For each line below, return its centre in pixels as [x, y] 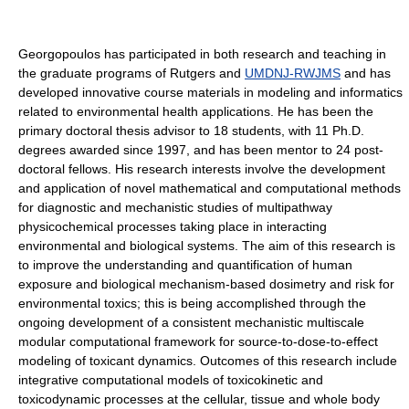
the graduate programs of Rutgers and [131, 73]
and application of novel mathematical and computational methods [210, 188]
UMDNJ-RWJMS [293, 73]
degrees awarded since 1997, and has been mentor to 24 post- [201, 149]
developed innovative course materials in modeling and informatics [210, 92]
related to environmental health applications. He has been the [196, 111]
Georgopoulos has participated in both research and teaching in [202, 53]
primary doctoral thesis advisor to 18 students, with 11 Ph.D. [191, 130]
